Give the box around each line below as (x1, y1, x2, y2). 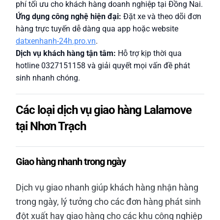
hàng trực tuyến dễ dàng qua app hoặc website (16, 24, 178, 33)
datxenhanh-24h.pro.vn (16, 36, 96, 46)
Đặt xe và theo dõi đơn (121, 12, 201, 21)
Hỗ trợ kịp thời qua (116, 49, 182, 58)
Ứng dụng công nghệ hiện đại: (16, 12, 121, 21)
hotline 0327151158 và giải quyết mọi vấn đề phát (16, 61, 190, 70)
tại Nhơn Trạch (16, 119, 86, 133)
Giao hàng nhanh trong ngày (16, 156, 126, 167)
